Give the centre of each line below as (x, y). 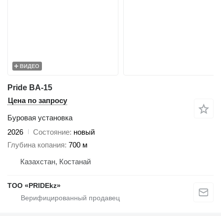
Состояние (51, 132)
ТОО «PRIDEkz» (34, 186)
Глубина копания (36, 145)
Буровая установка (40, 117)
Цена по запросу (37, 100)
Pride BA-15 (30, 87)
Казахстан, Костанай (55, 162)
